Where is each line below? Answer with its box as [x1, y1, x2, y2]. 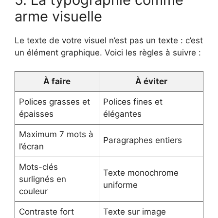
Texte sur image [103, 207, 166, 217]
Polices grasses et [19, 97, 90, 107]
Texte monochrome [103, 168, 179, 178]
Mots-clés [19, 162, 58, 172]
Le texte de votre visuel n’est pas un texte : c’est [15, 35, 203, 45]
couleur [19, 186, 48, 197]
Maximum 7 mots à [19, 129, 93, 140]
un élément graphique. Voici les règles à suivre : [15, 47, 201, 57]
